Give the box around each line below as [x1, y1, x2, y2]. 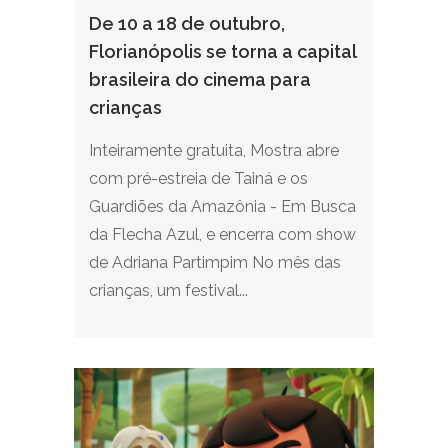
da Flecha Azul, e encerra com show [89, 225, 356, 244]
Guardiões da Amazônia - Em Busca [89, 197, 356, 216]
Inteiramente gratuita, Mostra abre [89, 141, 339, 160]
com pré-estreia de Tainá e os [89, 169, 308, 188]
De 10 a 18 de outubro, [89, 13, 285, 34]
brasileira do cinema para [89, 69, 311, 90]
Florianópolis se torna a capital [89, 41, 356, 62]
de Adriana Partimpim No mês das [89, 253, 341, 272]
